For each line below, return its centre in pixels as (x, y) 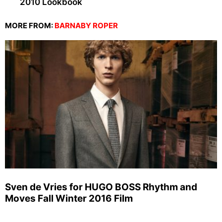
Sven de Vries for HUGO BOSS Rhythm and (101, 187)
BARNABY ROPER (86, 26)
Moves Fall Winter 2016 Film (69, 199)
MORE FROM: (30, 26)
